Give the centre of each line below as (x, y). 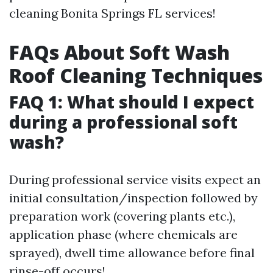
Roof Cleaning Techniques (136, 75)
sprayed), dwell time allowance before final (132, 253)
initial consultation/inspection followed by (133, 198)
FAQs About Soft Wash (119, 52)
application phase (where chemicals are (123, 234)
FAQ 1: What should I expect (132, 102)
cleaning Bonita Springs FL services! (112, 13)
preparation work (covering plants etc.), (122, 216)
